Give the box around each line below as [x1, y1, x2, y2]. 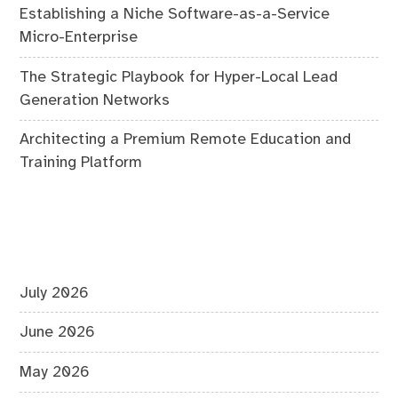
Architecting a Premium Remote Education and [20, 131, 352, 148]
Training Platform [20, 155, 143, 171]
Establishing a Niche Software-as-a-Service [20, 6, 330, 23]
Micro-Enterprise [20, 29, 139, 46]
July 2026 [20, 284, 90, 301]
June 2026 [20, 324, 96, 341]
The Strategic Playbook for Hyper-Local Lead [20, 68, 338, 85]
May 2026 [20, 363, 91, 380]
